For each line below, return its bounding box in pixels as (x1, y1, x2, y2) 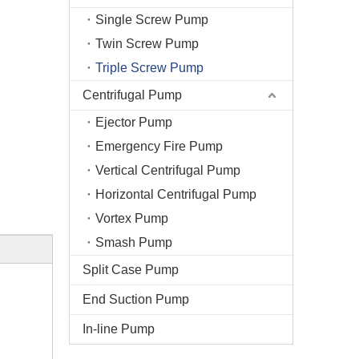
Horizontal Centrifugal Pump (95, 188, 256, 201)
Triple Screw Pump (95, 61, 204, 75)
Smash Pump (95, 236, 172, 249)
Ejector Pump (95, 115, 172, 129)
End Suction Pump (83, 292, 189, 306)
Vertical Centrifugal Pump (95, 163, 240, 177)
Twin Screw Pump (95, 37, 199, 50)
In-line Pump (83, 322, 155, 336)
